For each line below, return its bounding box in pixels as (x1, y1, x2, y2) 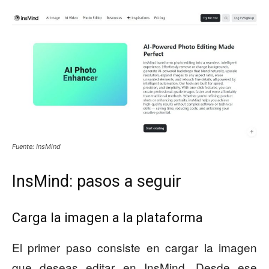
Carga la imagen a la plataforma (12, 210, 203, 226)
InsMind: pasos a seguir (12, 172, 181, 192)
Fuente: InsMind (12, 142, 61, 151)
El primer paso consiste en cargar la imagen (12, 239, 257, 256)
